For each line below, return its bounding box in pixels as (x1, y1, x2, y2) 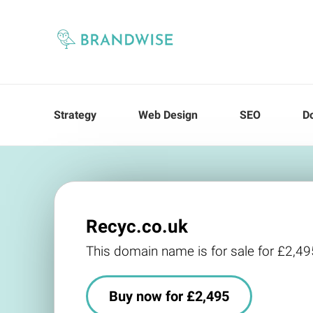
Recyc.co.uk (86, 216, 188, 237)
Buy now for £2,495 (109, 288, 229, 305)
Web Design (138, 108, 198, 122)
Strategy (54, 108, 96, 122)
